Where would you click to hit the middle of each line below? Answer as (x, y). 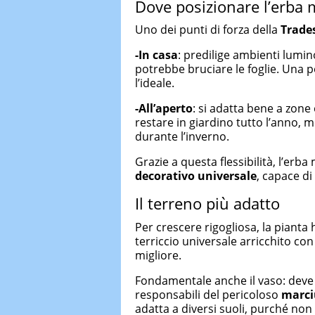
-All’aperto (164, 108)
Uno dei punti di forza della (208, 30)
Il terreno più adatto (207, 203)
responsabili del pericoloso (208, 294)
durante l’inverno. (182, 136)
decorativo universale (196, 176)
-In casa (156, 55)
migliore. (158, 255)
